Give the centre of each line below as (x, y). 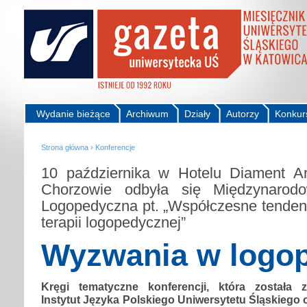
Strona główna (65, 147)
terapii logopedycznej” (113, 222)
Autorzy (243, 114)
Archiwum (147, 114)
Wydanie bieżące (73, 114)
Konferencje (115, 147)
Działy (197, 114)
